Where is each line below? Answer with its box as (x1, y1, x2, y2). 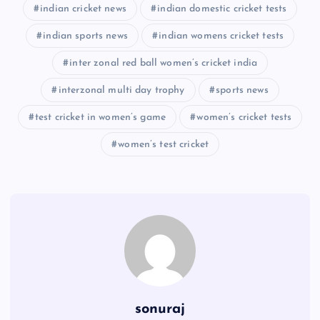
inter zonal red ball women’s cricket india (69, 57, 258, 69)
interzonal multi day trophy (58, 84, 185, 96)
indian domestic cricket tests (157, 3, 287, 14)
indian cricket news (40, 3, 126, 14)
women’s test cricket (118, 139, 209, 150)
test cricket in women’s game (35, 111, 166, 123)
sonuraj (134, 301, 186, 316)
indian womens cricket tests (159, 30, 284, 41)
